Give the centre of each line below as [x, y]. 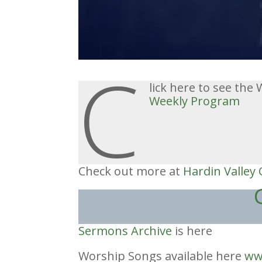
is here [192, 230]
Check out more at [131, 171]
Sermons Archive [125, 230]
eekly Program [200, 101]
